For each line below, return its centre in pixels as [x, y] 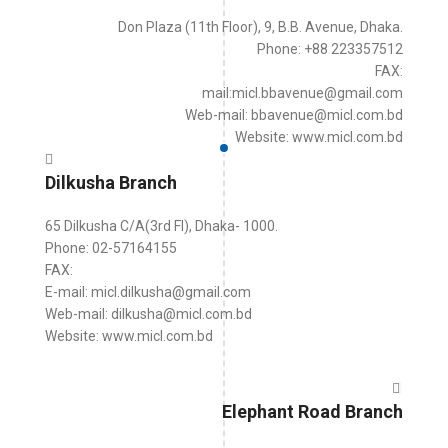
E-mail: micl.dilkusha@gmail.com [148, 292]
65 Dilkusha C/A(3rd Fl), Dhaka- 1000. [161, 226]
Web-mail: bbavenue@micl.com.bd [294, 115]
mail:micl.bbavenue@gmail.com [302, 93]
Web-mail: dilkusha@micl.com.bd [148, 314]
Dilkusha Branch [111, 182]
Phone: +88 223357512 [330, 49]
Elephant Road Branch [312, 411]
